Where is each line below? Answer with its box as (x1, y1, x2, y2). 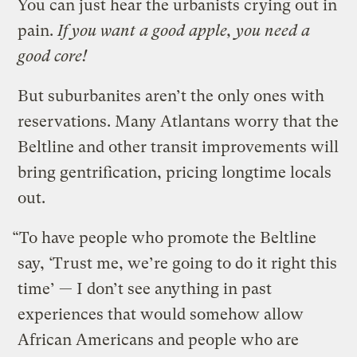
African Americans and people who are (18, 330, 300, 349)
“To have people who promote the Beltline (12, 228, 317, 247)
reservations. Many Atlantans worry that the (18, 112, 339, 131)
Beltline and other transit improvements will (18, 137, 339, 156)
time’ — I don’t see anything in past (18, 279, 273, 298)
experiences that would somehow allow (18, 304, 304, 324)
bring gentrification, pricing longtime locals (18, 163, 332, 182)
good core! (18, 46, 88, 65)
